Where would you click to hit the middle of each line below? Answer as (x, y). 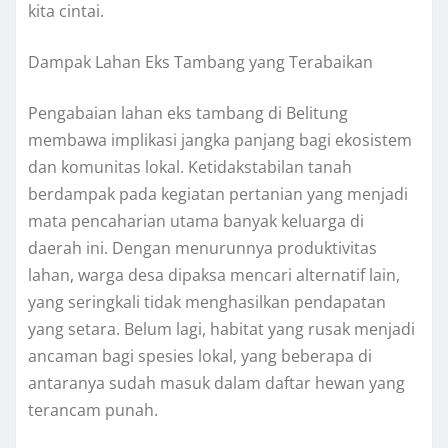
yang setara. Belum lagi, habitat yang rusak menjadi (221, 329)
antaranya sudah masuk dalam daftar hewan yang (216, 383)
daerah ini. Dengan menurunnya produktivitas (202, 248)
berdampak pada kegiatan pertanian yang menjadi (218, 194)
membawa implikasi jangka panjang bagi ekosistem (220, 140)
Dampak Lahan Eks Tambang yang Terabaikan (200, 62)
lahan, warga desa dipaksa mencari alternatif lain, (214, 275)
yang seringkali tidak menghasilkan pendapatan (207, 302)
